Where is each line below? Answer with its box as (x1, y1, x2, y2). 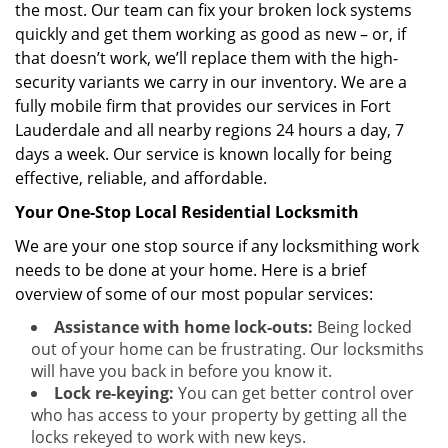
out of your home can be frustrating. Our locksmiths (31, 338, 424, 360)
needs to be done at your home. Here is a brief (15, 259, 366, 281)
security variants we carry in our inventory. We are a (15, 71, 407, 93)
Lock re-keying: (54, 382, 174, 404)
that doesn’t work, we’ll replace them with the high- (15, 47, 398, 69)
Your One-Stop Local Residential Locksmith (15, 201, 359, 223)
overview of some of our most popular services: (15, 283, 373, 305)
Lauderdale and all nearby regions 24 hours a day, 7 (15, 119, 404, 141)
